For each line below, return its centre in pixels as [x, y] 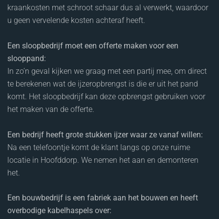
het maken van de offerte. [51, 109]
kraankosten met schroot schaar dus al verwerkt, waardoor [108, 7]
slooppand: [27, 58]
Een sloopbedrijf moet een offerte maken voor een [93, 45]
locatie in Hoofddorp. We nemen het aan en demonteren [103, 160]
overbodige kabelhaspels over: [59, 210]
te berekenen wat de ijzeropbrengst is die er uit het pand [103, 84]
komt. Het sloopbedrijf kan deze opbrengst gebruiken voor [106, 96]
